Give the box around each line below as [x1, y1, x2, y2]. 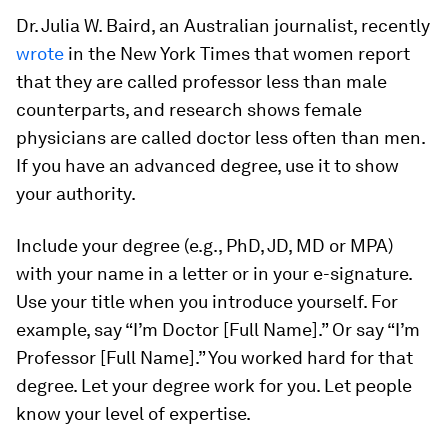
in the [64, 42, 120, 64]
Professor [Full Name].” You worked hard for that [16, 346, 413, 368]
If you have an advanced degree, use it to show [16, 154, 399, 176]
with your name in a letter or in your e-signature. [16, 262, 412, 284]
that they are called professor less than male [16, 70, 387, 92]
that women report [250, 42, 410, 64]
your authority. [16, 182, 136, 204]
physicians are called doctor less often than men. [16, 126, 425, 148]
